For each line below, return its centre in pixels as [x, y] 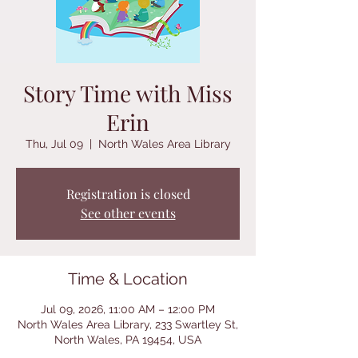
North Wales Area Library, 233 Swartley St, [128, 324]
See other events [128, 213]
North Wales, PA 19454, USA [128, 340]
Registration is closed [128, 194]
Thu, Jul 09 [54, 144]
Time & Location [128, 279]
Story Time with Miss [128, 93]
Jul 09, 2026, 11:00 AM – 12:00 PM [128, 309]
